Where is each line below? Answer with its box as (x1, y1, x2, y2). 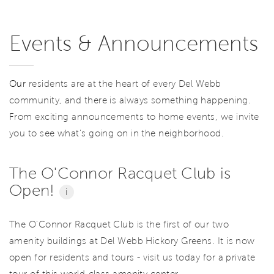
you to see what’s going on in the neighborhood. (9, 128, 224, 139)
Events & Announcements (9, 32, 258, 56)
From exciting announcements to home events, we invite (9, 112, 259, 122)
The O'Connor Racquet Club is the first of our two (9, 219, 229, 229)
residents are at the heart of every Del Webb (26, 79, 221, 89)
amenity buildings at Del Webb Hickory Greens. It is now (9, 235, 255, 246)
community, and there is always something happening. (9, 95, 251, 106)
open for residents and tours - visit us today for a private (9, 252, 256, 262)
